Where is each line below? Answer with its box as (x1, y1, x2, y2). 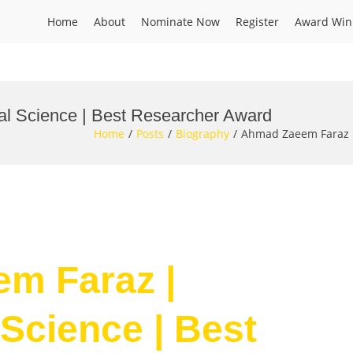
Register (236, 14, 279, 29)
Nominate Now (141, 14, 220, 29)
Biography (176, 126, 229, 141)
